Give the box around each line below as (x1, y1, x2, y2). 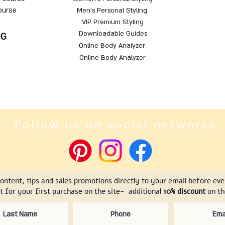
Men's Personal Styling (76, 6, 147, 15)
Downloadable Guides (79, 29, 147, 38)
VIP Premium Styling (82, 17, 144, 27)
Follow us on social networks (14, 117, 217, 133)
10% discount (163, 186, 205, 196)
